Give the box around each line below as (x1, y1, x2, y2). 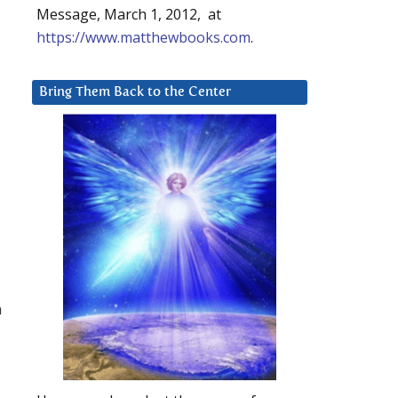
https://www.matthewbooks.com (36, 28, 251, 48)
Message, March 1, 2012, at (36, 4, 221, 25)
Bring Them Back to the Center (39, 85, 231, 99)
